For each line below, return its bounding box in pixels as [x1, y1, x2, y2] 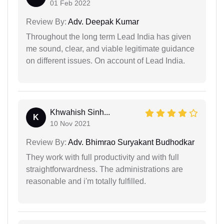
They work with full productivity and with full [26, 152, 179, 161]
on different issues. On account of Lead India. [26, 56, 185, 65]
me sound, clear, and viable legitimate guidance [26, 44, 194, 53]
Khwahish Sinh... [50, 107, 110, 116]
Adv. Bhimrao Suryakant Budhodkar [66, 137, 194, 146]
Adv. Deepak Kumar [66, 17, 139, 26]
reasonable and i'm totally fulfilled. [26, 176, 146, 185]
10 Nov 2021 [50, 119, 90, 127]
